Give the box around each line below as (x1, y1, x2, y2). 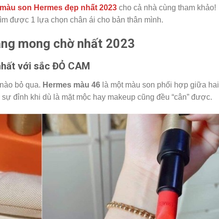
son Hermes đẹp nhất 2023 (18, 3, 117, 12)
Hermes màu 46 (43, 81, 100, 89)
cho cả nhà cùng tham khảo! (117, 3, 216, 12)
